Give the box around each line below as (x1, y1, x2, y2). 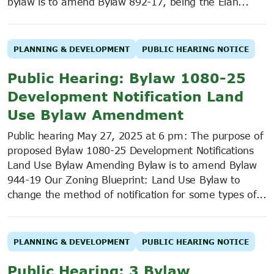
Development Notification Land (7, 87, 243, 104)
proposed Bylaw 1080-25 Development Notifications (7, 144, 254, 156)
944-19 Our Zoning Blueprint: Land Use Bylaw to (7, 174, 240, 185)
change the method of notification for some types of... (7, 188, 267, 200)
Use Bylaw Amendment (7, 106, 183, 122)
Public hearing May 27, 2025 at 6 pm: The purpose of (7, 130, 264, 141)
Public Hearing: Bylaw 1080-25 (7, 69, 246, 86)
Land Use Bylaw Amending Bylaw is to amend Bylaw (7, 159, 257, 171)
